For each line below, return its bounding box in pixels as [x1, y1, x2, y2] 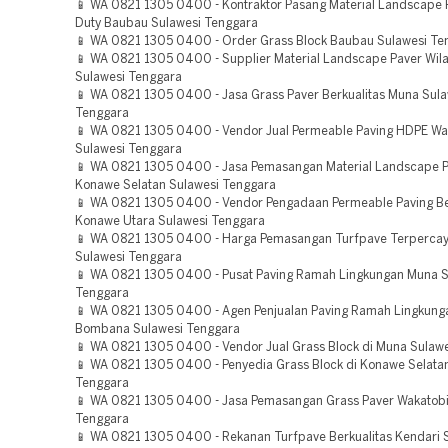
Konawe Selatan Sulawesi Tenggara [75, 180, 276, 191]
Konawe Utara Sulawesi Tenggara [75, 216, 265, 227]
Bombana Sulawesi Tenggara [75, 324, 240, 335]
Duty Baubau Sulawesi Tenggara [75, 18, 258, 29]
